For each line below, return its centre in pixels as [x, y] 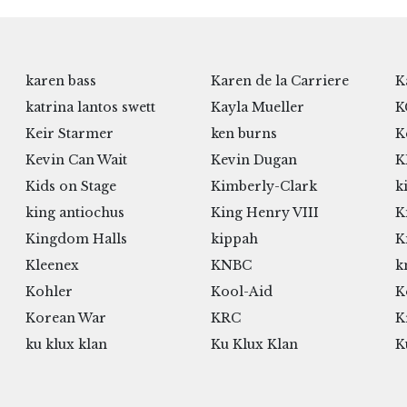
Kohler [49, 292]
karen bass [60, 81]
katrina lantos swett [90, 108]
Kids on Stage [70, 187]
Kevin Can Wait [76, 160]
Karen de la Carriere [279, 81]
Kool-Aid [241, 292]
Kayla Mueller [257, 108]
